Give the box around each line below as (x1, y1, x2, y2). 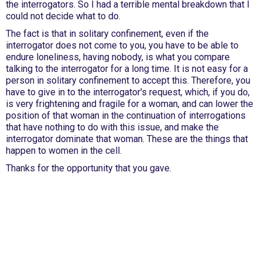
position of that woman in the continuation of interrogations (6, 110, 246, 121)
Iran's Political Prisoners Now (6, 218, 91, 225)
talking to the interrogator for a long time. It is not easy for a (6, 63, 248, 74)
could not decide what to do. (6, 11, 120, 22)
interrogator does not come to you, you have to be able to (6, 40, 239, 51)
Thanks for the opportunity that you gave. (6, 163, 171, 174)
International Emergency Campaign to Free (6, 212, 126, 219)
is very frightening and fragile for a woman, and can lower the (6, 98, 253, 109)
